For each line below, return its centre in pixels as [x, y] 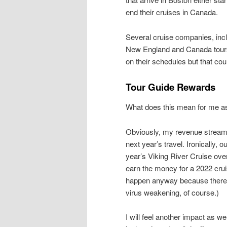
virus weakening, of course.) [172, 192]
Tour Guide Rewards [171, 87]
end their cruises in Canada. [172, 12]
